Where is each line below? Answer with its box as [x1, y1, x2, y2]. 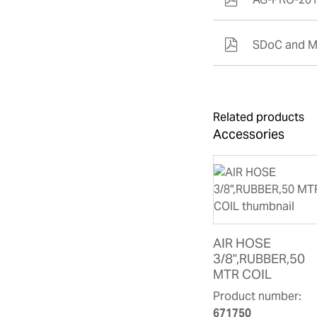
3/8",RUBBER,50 [213, 250, 306, 267]
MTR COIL [213, 265, 272, 282]
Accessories [213, 125, 285, 142]
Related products [213, 109, 305, 125]
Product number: [213, 288, 302, 304]
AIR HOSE [213, 234, 272, 251]
